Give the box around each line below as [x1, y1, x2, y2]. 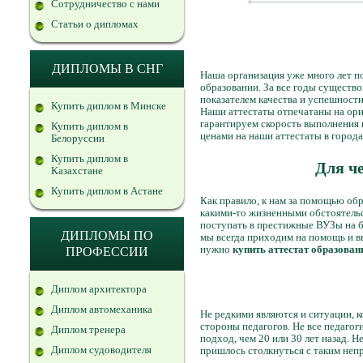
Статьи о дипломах [51, 18, 139, 30]
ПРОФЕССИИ [66, 245, 148, 258]
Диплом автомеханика [51, 303, 152, 315]
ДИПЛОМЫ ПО [61, 228, 153, 242]
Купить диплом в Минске [51, 100, 166, 112]
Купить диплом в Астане [51, 185, 163, 197]
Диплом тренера [51, 323, 126, 335]
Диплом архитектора [51, 283, 147, 295]
